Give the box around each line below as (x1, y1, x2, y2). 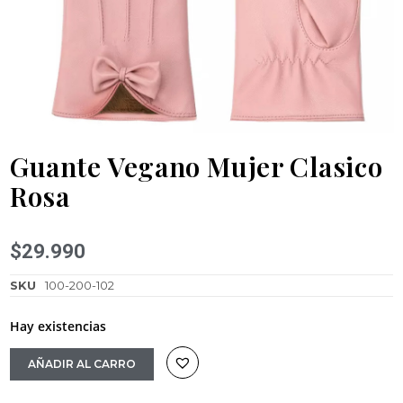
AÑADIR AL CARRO (28, 356, 136, 371)
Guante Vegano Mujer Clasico (10, 148, 383, 184)
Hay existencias (10, 317, 106, 335)
